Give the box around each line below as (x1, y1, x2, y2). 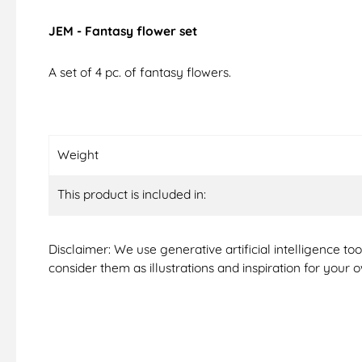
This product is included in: (57, 186, 206, 203)
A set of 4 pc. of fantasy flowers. (48, 64, 234, 81)
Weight (57, 146, 99, 163)
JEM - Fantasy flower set (48, 23, 197, 40)
